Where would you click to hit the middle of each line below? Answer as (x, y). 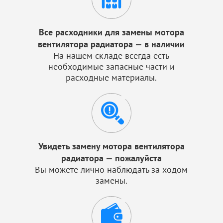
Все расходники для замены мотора (111, 32)
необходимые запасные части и (111, 66)
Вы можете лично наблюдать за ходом (111, 169)
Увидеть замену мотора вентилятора (111, 146)
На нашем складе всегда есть (111, 56)
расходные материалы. (111, 77)
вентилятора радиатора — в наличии (111, 44)
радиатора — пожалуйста (111, 158)
